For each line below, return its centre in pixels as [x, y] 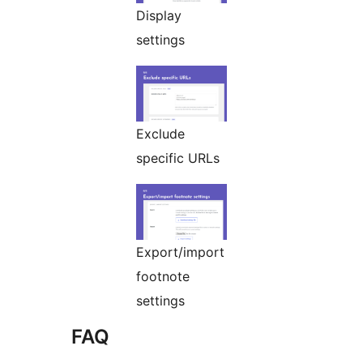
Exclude [160, 134]
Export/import [180, 252]
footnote [163, 277]
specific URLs [178, 158]
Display [159, 16]
